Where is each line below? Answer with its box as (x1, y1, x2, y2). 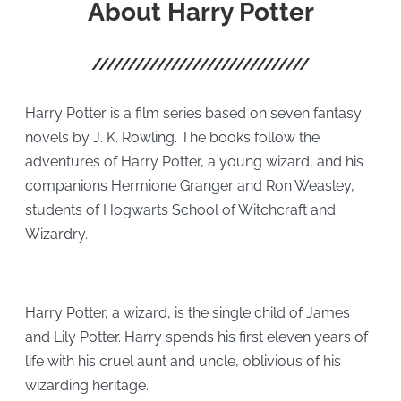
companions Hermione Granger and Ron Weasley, (24, 176, 354, 194)
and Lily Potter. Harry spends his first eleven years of (24, 328, 368, 346)
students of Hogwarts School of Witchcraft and (24, 200, 336, 218)
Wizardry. (24, 225, 88, 243)
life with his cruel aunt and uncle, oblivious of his (24, 352, 341, 370)
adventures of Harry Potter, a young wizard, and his (24, 152, 363, 170)
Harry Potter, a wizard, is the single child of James (24, 303, 350, 321)
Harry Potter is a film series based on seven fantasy (24, 104, 362, 122)
